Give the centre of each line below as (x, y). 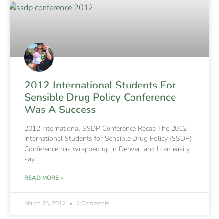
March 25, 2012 (46, 203)
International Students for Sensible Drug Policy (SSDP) (108, 138)
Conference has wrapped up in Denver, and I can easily (107, 149)
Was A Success (60, 109)
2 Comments (92, 203)
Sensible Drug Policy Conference (100, 97)
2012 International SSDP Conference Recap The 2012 (106, 128)
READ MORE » (44, 178)
